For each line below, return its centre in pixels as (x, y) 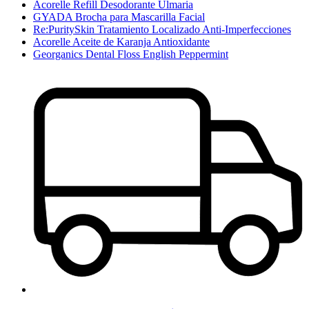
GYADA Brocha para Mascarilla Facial (119, 17)
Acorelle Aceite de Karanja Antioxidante (121, 41)
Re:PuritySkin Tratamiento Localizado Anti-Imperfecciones (162, 29)
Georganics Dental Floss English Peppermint (131, 54)
